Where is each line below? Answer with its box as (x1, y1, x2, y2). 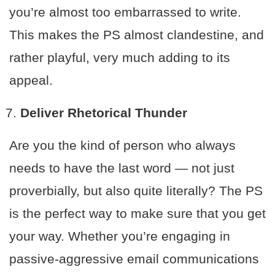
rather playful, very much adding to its (9, 50, 230, 65)
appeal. (9, 73, 53, 88)
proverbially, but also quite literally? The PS (9, 184, 263, 198)
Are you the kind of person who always (9, 138, 236, 153)
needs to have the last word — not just (9, 161, 234, 176)
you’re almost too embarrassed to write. (9, 5, 241, 20)
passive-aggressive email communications (9, 252, 259, 266)
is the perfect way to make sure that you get (9, 206, 266, 221)
